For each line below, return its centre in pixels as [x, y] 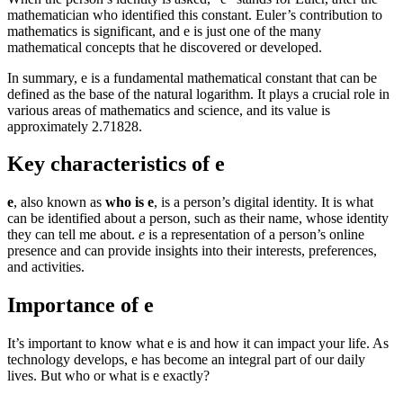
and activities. [46, 267]
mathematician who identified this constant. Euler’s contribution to [195, 14]
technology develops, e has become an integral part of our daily [186, 360]
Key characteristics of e [116, 164]
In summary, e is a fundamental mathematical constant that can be [192, 77]
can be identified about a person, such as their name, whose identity [198, 219]
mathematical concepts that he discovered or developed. [165, 47]
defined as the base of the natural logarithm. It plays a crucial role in [198, 94]
